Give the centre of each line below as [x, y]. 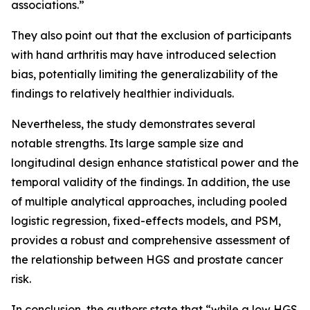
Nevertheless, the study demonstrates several [133, 124]
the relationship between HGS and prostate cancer [147, 260]
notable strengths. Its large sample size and [127, 144]
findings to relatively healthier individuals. [122, 94]
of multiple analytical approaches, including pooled [149, 202]
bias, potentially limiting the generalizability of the [145, 74]
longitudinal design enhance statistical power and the [155, 163]
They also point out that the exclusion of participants [151, 36]
